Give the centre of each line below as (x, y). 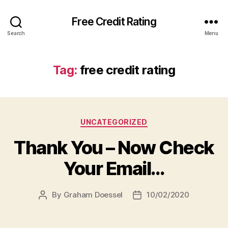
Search (16, 33)
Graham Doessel (93, 194)
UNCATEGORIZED (114, 122)
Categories (136, 120)
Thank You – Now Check (114, 147)
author (54, 206)
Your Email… (114, 168)
